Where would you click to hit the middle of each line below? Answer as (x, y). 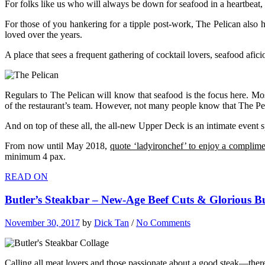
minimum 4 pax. (35, 157)
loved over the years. (43, 35)
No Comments (163, 222)
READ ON (26, 177)
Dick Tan (112, 222)
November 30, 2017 (42, 222)
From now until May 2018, (57, 146)
